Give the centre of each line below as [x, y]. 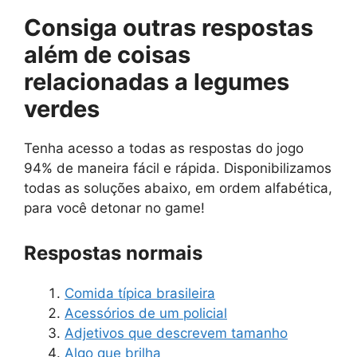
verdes [62, 109]
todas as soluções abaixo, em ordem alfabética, [178, 188]
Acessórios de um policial [146, 313]
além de [71, 55]
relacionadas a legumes [157, 82]
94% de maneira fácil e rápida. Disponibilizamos [178, 169]
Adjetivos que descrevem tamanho [176, 333]
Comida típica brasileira [140, 293]
